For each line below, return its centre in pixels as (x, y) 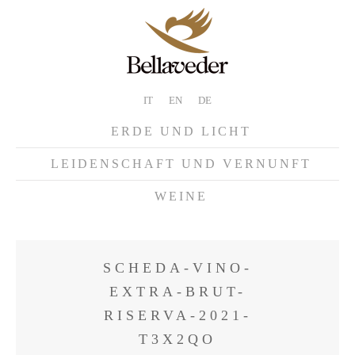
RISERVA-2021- (177, 315)
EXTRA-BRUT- (177, 292)
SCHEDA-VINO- (177, 268)
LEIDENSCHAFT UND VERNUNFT (181, 164)
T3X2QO (177, 339)
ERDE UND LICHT (181, 131)
